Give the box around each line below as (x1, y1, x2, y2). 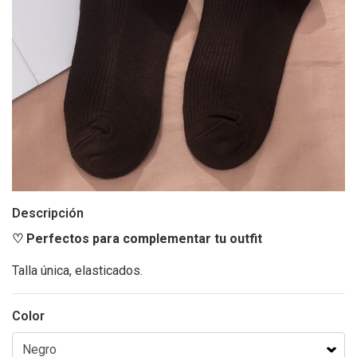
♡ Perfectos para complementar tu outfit (12, 231, 265, 246)
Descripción (12, 206, 84, 221)
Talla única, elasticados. (12, 263, 143, 278)
